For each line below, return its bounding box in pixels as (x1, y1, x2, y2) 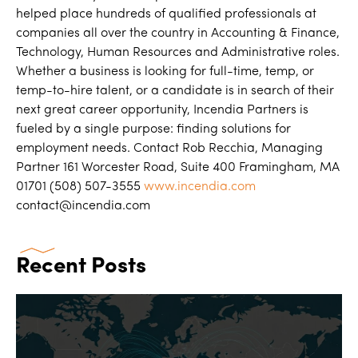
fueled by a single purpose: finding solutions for (16, 123, 291, 136)
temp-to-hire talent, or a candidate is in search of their (16, 85, 334, 97)
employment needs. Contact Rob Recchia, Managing (16, 142, 323, 155)
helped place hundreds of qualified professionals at (16, 8, 316, 21)
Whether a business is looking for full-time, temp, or (16, 66, 314, 78)
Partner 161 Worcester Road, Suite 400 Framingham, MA (16, 161, 340, 174)
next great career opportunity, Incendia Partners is (16, 104, 308, 117)
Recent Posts (16, 256, 146, 278)
